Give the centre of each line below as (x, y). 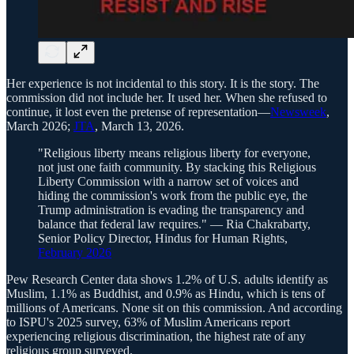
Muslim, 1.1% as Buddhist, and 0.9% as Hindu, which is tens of (166, 294)
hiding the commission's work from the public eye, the (173, 196)
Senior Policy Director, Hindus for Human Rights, (163, 239)
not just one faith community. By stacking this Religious (177, 168)
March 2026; (40, 126)
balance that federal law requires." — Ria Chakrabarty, (174, 224)
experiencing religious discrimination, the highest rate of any (156, 337)
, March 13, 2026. (139, 126)
